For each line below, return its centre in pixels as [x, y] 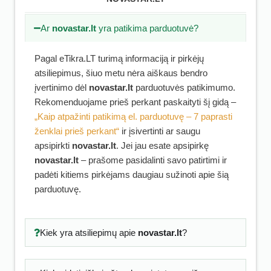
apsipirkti [53, 145]
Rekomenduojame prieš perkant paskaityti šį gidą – [135, 102]
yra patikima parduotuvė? [148, 28]
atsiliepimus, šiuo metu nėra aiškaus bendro [121, 73]
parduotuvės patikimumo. [184, 87]
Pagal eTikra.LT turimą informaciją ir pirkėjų [119, 58]
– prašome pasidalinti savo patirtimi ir [153, 160]
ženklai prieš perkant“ [77, 131]
